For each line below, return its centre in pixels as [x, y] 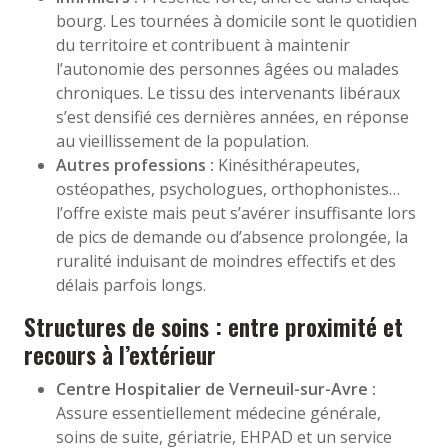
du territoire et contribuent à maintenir [203, 44]
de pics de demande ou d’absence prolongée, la [232, 236]
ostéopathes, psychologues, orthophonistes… [228, 188]
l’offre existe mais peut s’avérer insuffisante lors [236, 212]
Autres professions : [135, 164]
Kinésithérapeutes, [287, 164]
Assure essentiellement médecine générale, [218, 412]
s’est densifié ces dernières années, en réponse [232, 116]
